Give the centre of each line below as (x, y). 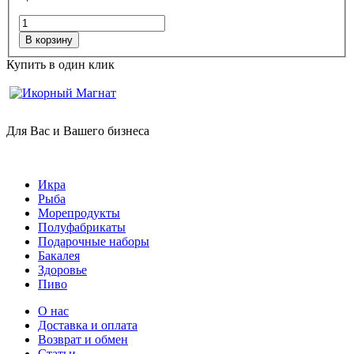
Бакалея (59, 256)
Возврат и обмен (83, 339)
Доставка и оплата (88, 325)
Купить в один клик (60, 64)
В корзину (49, 40)
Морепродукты (79, 213)
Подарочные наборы (94, 241)
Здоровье (62, 270)
